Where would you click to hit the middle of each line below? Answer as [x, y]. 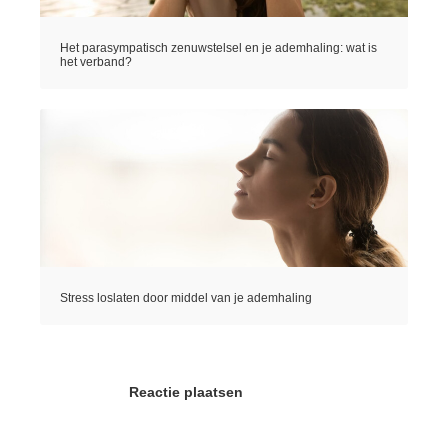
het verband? [96, 61]
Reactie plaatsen [186, 391]
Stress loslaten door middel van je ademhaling [186, 297]
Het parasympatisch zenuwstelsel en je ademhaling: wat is [218, 47]
